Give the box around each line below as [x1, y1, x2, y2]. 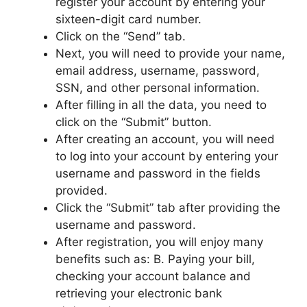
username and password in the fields [56, 167, 260, 180]
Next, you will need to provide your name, [56, 47, 285, 60]
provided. [56, 184, 108, 197]
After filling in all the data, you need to [56, 98, 267, 112]
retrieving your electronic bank [56, 286, 222, 300]
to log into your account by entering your [56, 149, 278, 163]
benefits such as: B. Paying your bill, [56, 252, 255, 266]
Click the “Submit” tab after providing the [56, 201, 280, 214]
